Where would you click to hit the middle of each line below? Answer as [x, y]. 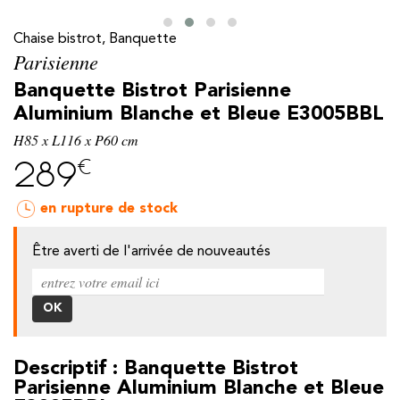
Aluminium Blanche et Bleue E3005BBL [199, 114]
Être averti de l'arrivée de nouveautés [151, 251]
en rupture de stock [109, 209]
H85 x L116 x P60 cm [76, 139]
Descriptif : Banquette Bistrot [156, 369]
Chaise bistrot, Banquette [95, 39]
